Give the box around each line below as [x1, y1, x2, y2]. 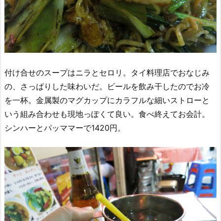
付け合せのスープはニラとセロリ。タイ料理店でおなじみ [4, 67, 210, 77]
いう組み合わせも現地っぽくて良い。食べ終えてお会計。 [4, 109, 210, 119]
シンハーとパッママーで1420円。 [4, 122, 125, 133]
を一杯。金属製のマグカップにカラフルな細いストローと [4, 95, 210, 105]
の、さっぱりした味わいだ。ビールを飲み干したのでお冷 [4, 81, 210, 91]
